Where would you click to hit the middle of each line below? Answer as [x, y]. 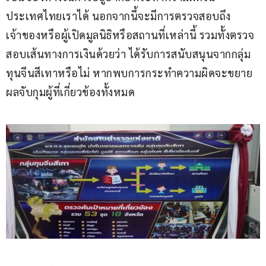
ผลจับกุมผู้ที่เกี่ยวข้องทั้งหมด [70, 92]
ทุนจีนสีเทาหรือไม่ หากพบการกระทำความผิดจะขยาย [129, 73]
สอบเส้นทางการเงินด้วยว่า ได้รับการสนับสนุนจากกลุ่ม [128, 54]
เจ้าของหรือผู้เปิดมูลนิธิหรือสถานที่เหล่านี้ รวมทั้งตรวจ [130, 35]
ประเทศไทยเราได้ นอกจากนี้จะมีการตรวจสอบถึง [118, 16]
